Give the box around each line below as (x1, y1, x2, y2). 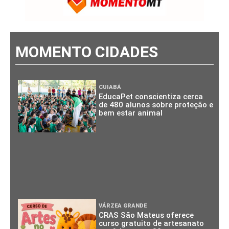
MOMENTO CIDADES (15, 42, 158, 61)
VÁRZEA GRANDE (99, 202, 147, 209)
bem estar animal (99, 108, 163, 118)
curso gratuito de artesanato (99, 218, 204, 228)
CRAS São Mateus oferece (99, 210, 194, 220)
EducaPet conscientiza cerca (99, 91, 203, 101)
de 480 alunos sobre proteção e (99, 100, 214, 109)
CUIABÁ (99, 83, 122, 90)
